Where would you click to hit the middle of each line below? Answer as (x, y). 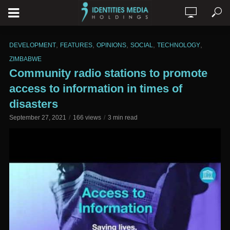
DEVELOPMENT (33, 45)
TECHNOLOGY (179, 45)
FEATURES (76, 45)
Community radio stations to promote (108, 73)
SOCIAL (142, 45)
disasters (34, 104)
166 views (87, 118)
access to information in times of (96, 89)
